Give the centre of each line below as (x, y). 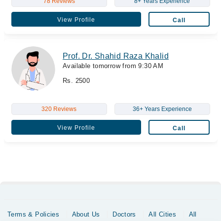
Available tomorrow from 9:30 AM (113, 66)
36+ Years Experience (162, 109)
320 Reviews (59, 109)
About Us (86, 214)
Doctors (124, 214)
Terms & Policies (34, 214)
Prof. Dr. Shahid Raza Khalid (116, 56)
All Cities (163, 214)
